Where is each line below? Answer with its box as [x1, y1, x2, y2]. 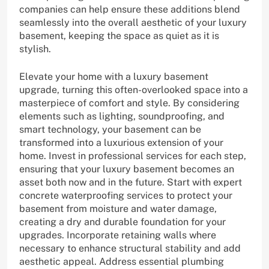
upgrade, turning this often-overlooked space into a [19, 83, 248, 95]
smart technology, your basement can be [19, 123, 201, 135]
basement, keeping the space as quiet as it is [19, 29, 219, 41]
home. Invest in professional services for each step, [19, 150, 246, 162]
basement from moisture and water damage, [19, 202, 217, 214]
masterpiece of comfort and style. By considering [19, 97, 240, 109]
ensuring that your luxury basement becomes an [19, 163, 234, 175]
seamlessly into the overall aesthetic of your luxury [19, 16, 247, 28]
